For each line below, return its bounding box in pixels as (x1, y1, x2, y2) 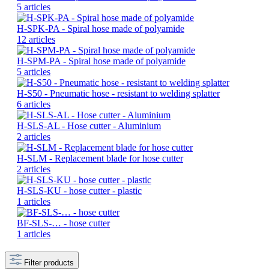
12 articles (17, 34, 55, 45)
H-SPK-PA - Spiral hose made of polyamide (17, 23, 184, 34)
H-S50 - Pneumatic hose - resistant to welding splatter (17, 88, 220, 99)
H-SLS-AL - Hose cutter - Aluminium (17, 121, 161, 131)
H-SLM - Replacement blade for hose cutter (17, 153, 183, 164)
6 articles (17, 99, 50, 110)
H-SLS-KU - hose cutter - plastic (17, 186, 142, 196)
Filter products (24, 258, 74, 268)
